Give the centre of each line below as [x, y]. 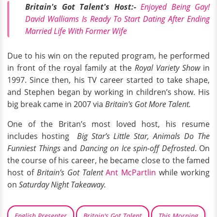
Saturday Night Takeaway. [62, 184]
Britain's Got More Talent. [147, 104]
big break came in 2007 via [55, 104]
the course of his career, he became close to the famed [108, 160]
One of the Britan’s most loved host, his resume [108, 124]
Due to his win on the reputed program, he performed [108, 55]
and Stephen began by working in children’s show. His [108, 92]
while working [183, 172]
